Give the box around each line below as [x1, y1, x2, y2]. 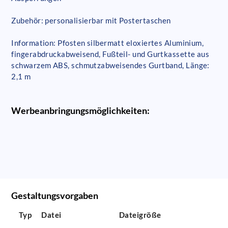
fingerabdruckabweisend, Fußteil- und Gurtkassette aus [11, 49, 210, 59]
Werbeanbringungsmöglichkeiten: [11, 105, 150, 117]
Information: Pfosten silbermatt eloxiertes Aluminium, [11, 38, 204, 48]
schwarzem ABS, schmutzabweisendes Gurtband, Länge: [11, 61, 210, 70]
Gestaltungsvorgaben [11, 190, 99, 202]
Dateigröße [119, 210, 161, 219]
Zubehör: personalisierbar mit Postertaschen [11, 16, 171, 25]
